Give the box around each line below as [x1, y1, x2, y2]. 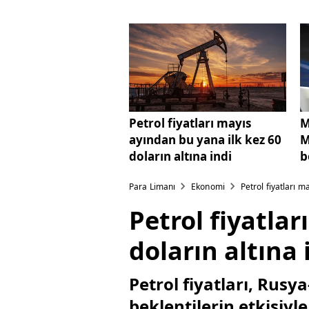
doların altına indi [129, 148, 232, 164]
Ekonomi [191, 180, 225, 192]
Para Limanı [129, 180, 176, 192]
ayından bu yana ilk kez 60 [129, 131, 281, 148]
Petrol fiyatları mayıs [129, 114, 251, 131]
